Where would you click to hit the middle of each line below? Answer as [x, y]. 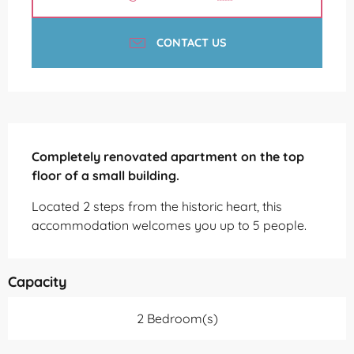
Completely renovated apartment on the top [168, 156]
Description [51, 131]
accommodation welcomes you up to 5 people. [169, 225]
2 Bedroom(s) [177, 318]
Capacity [38, 281]
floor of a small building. [105, 175]
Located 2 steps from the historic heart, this [157, 206]
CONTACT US [191, 43]
